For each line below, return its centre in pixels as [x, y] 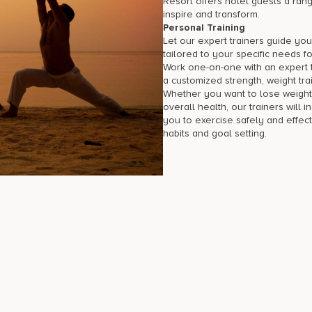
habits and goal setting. [214, 134]
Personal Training [204, 28]
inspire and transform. [211, 15]
